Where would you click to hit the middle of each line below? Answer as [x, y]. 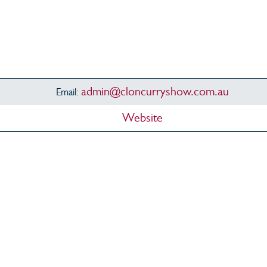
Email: [68, 92]
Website [142, 118]
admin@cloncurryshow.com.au [155, 92]
